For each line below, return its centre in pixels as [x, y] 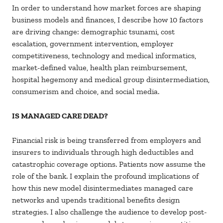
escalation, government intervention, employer [93, 44]
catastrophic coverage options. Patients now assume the [109, 164]
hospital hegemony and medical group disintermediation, [111, 80]
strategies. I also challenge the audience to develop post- [110, 212]
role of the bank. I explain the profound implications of [105, 176]
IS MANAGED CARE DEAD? [60, 116]
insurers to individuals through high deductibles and [103, 152]
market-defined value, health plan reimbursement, [100, 68]
